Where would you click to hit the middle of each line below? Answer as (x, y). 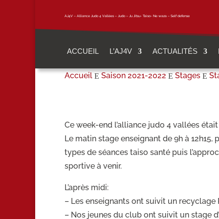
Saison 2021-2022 (134, 75)
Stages (188, 75)
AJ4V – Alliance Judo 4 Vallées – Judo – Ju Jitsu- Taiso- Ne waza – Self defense (127, 16)
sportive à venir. (93, 166)
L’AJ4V (121, 51)
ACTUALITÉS (175, 51)
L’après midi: (87, 187)
